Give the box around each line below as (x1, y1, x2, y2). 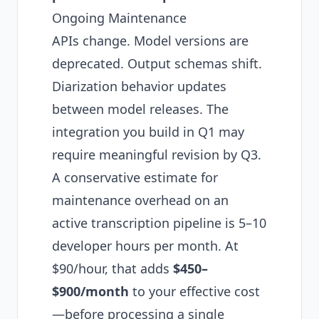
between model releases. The (52, 100, 229, 117)
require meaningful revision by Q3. (52, 146, 261, 163)
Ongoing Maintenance (52, 9, 187, 26)
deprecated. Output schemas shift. (52, 55, 262, 72)
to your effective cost (129, 283, 260, 300)
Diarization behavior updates (52, 78, 226, 95)
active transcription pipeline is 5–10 (52, 214, 266, 231)
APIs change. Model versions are (52, 32, 249, 49)
